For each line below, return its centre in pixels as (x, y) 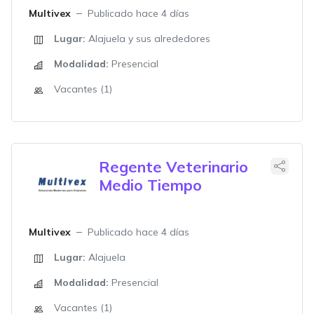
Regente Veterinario (173, 166)
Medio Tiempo (150, 185)
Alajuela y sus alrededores (148, 39)
